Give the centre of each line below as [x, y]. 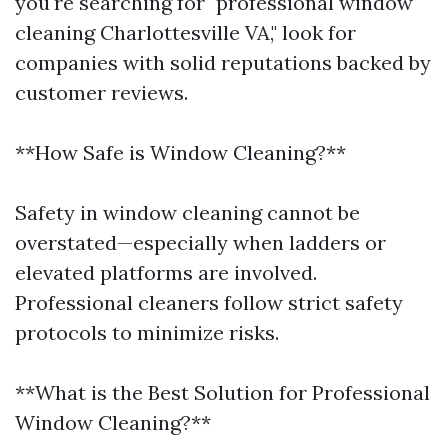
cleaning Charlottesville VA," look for [185, 32]
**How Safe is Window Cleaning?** [180, 152]
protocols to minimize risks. [147, 332]
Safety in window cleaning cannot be [187, 212]
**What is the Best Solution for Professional [222, 392]
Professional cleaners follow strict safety [209, 302]
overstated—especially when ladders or [200, 242]
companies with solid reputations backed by [223, 62]
